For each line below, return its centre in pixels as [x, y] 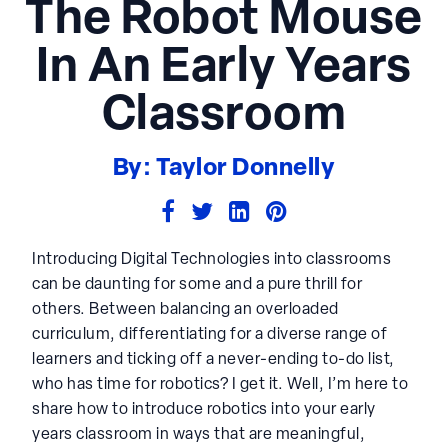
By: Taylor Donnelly [224, 169]
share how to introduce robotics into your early [204, 410]
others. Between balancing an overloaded [185, 310]
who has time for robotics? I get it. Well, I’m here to [220, 385]
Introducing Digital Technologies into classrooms [211, 260]
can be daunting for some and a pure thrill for [197, 285]
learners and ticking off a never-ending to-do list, [213, 360]
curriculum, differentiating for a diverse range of [209, 335]
